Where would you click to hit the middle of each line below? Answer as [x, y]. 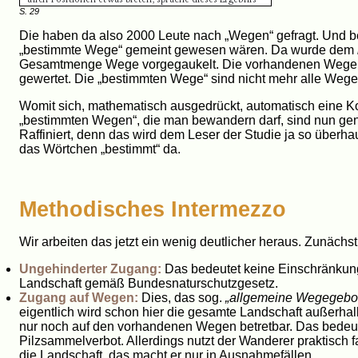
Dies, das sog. [182, 297]
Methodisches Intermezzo [153, 209]
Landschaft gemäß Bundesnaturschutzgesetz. [149, 283]
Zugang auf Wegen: [79, 297]
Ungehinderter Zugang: [90, 268]
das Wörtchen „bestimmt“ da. [100, 149]
